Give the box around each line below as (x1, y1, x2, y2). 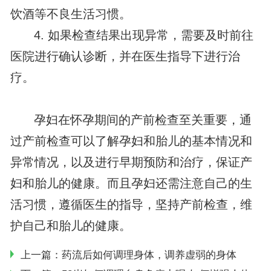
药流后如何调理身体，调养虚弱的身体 (61, 249, 237, 261)
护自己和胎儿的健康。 (10, 219, 131, 233)
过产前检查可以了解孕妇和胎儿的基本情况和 (10, 134, 252, 148)
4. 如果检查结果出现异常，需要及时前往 (34, 28, 254, 42)
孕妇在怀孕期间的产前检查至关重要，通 (34, 113, 252, 127)
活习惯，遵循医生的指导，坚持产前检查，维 (10, 198, 252, 212)
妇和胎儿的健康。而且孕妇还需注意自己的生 (10, 177, 252, 191)
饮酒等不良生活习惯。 (10, 7, 131, 21)
